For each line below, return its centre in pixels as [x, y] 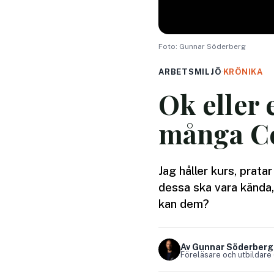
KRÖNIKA [243, 72]
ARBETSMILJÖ [190, 72]
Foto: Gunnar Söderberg [202, 47]
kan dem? [184, 204]
